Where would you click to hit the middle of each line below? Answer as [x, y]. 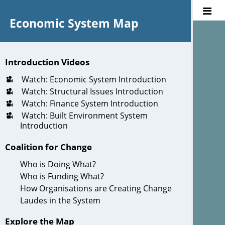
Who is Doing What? [58, 164]
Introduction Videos [47, 62]
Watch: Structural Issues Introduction [91, 92]
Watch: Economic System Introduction [93, 80]
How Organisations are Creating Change [96, 188]
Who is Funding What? [62, 176]
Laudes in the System [60, 200]
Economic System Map [74, 23]
